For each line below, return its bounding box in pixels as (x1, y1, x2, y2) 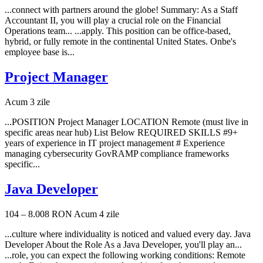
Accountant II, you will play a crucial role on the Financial (5, 15, 221, 26)
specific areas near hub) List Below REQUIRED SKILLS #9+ (5, 127, 238, 138)
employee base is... (5, 47, 75, 58)
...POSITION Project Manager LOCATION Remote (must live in (5, 117, 248, 127)
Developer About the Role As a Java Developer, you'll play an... (5, 240, 242, 249)
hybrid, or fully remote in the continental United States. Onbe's (5, 36, 236, 47)
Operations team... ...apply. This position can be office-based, (5, 26, 231, 36)
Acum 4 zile (74, 209, 119, 219)
